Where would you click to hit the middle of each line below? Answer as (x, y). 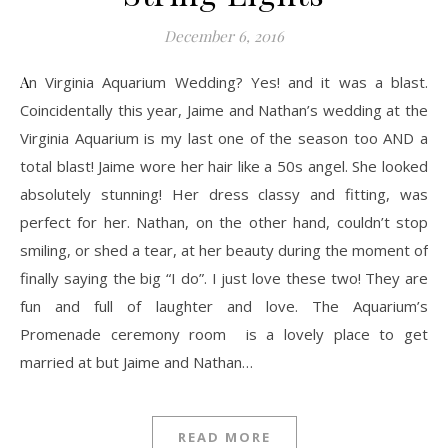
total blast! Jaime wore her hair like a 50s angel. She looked (224, 165)
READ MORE (224, 436)
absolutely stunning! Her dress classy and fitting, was (224, 193)
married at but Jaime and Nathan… (136, 361)
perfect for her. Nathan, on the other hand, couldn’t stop (224, 221)
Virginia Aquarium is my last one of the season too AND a (224, 137)
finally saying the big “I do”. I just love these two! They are (224, 277)
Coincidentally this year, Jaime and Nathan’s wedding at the (224, 109)
